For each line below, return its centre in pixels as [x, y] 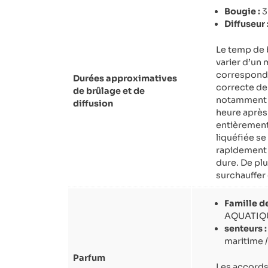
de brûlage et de [109, 91]
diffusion [93, 104]
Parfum [89, 258]
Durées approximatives [125, 79]
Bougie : [243, 11]
